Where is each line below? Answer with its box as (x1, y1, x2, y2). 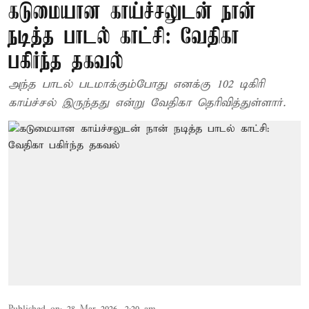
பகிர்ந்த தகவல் (8, 50, 123, 74)
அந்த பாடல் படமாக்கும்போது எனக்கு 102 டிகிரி (8, 77, 264, 92)
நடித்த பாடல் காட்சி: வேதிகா (8, 26, 239, 50)
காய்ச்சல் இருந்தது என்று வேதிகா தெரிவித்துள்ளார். (8, 96, 286, 110)
